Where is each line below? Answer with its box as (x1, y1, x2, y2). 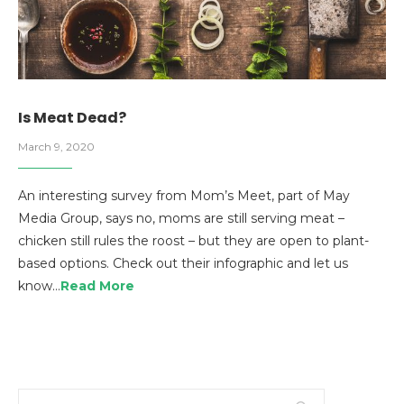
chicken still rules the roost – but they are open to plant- (18, 233, 369, 249)
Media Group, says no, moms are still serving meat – (18, 210, 344, 226)
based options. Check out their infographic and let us (18, 255, 348, 271)
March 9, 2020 (18, 140, 95, 153)
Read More (60, 278, 134, 294)
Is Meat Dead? (18, 107, 126, 128)
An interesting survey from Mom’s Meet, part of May (18, 188, 350, 204)
